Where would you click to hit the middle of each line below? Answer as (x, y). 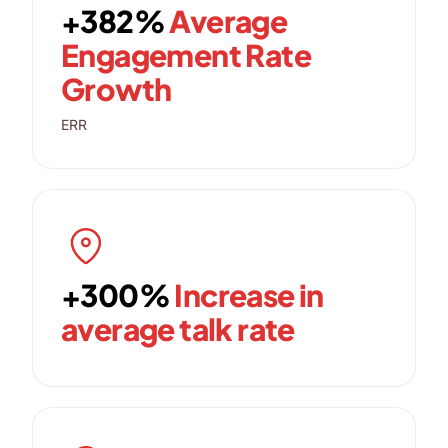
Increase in (247, 295)
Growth (116, 89)
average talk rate (178, 329)
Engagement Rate (186, 55)
